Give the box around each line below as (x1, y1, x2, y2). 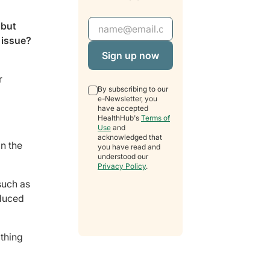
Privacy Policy (98, 162, 146, 171)
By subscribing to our (98, 84, 168, 94)
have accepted (98, 104, 148, 113)
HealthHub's (98, 113, 141, 123)
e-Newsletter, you (98, 94, 157, 104)
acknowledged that (98, 133, 162, 142)
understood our (98, 152, 148, 162)
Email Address (87, 17, 154, 30)
